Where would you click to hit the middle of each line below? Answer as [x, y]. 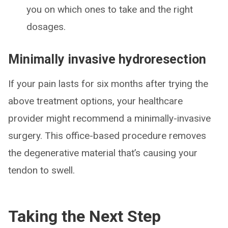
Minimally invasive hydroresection [107, 59]
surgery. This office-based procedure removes [107, 136]
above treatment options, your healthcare [95, 101]
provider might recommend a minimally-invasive [109, 118]
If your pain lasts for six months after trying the [108, 84]
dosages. [46, 27]
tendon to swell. [41, 170]
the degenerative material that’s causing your [103, 153]
